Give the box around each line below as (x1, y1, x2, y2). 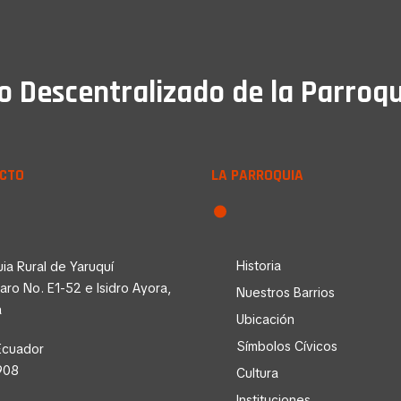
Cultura (236, 365, 278, 382)
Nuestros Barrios (236, 285, 335, 302)
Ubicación (236, 311, 294, 328)
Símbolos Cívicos (236, 338, 337, 355)
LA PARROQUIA (211, 166, 303, 186)
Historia (236, 258, 281, 275)
